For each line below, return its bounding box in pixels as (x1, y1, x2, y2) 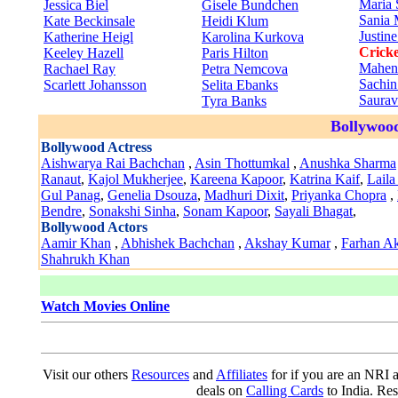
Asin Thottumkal (195, 155, 290, 171)
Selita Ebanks (202, 77, 278, 92)
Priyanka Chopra (291, 187, 386, 203)
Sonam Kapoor (183, 203, 267, 219)
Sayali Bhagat (275, 203, 353, 219)
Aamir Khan (41, 235, 111, 251)
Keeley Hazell (44, 45, 123, 60)
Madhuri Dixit (204, 187, 284, 203)
